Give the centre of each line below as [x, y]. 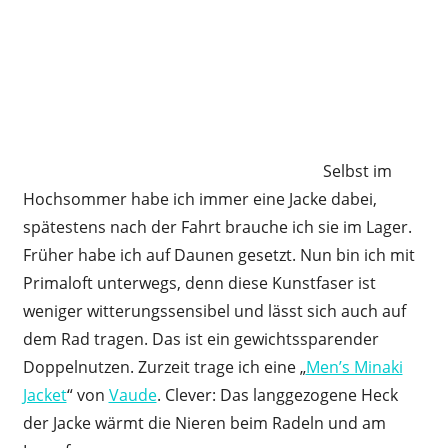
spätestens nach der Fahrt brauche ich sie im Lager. [217, 226]
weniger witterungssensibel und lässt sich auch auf [214, 310]
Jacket [44, 394]
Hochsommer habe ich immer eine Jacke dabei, [199, 198]
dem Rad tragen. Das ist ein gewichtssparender [200, 338]
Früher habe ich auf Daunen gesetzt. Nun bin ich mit [218, 254]
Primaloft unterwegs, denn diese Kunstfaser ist [199, 282]
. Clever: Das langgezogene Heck [277, 394]
